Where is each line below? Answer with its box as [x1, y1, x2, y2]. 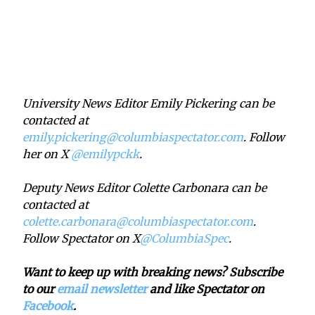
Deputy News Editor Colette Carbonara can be [22, 180, 266, 195]
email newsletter [57, 281, 147, 296]
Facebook [22, 298, 73, 313]
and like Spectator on [147, 281, 264, 296]
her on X [22, 146, 71, 161]
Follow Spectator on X [22, 231, 140, 245]
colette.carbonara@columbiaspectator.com [22, 214, 253, 229]
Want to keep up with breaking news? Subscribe [22, 264, 283, 279]
